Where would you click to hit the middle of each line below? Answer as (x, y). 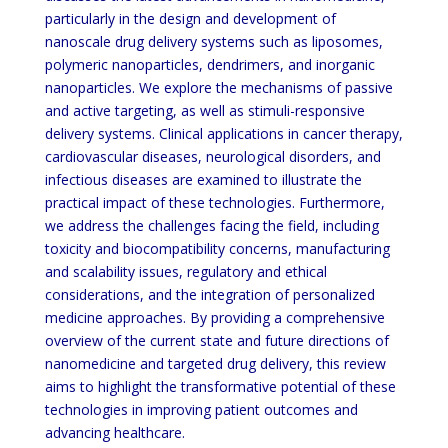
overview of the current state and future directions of (216, 340)
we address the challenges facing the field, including (211, 225)
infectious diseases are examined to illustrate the (203, 179)
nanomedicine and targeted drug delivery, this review (215, 363)
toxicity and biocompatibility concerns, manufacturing (217, 248)
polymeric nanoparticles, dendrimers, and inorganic (209, 64)
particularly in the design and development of (190, 18)
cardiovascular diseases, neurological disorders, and (212, 156)
